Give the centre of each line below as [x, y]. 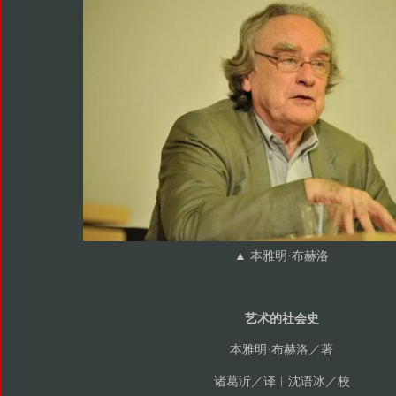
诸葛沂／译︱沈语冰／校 [282, 381]
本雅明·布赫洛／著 [282, 350]
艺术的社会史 [282, 318]
